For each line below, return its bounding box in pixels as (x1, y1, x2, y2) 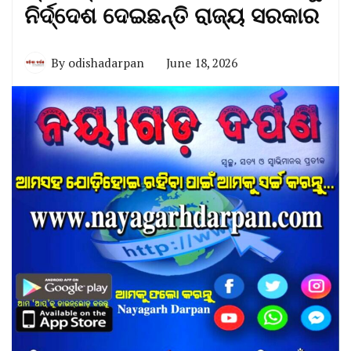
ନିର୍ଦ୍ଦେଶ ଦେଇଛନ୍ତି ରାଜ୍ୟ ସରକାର (24, 4, 319, 29)
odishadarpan (68, 54, 144, 71)
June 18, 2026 (166, 54, 237, 71)
